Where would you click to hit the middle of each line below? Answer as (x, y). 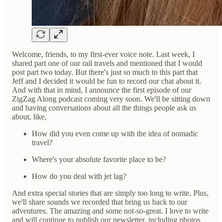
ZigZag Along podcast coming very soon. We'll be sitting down (111, 99)
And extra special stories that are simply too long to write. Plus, (110, 193)
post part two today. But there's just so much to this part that (105, 72)
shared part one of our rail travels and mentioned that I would (107, 63)
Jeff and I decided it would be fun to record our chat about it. (107, 81)
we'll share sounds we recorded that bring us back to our (100, 202)
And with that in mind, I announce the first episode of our (102, 90)
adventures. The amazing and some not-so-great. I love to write (110, 211)
